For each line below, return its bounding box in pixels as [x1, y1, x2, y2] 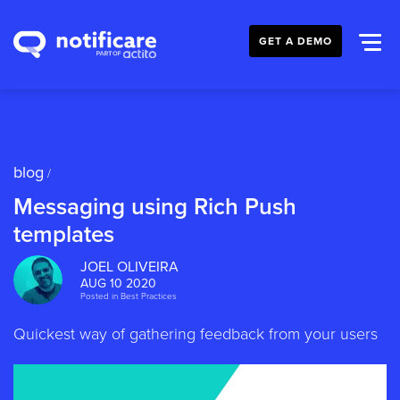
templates [13, 221, 114, 248]
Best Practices [121, 291, 177, 302]
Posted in [80, 291, 118, 302]
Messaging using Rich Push [13, 193, 296, 221]
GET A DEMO [259, 35, 332, 47]
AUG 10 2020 [80, 276, 156, 291]
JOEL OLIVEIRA [80, 258, 179, 276]
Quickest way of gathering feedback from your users [13, 324, 378, 344]
